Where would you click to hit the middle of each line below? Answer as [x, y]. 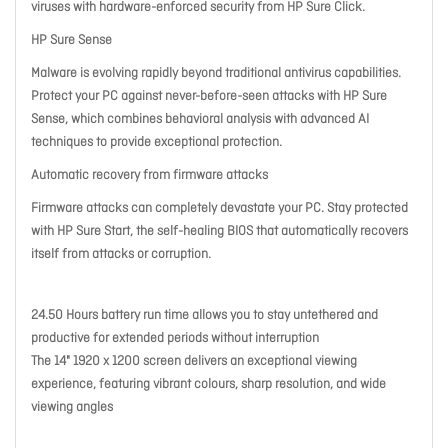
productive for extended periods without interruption [175, 338]
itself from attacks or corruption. [121, 254]
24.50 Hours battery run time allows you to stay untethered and [204, 315]
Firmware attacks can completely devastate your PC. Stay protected [219, 208]
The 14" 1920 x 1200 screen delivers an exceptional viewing [194, 361]
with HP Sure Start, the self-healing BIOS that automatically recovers [219, 231]
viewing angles [72, 407]
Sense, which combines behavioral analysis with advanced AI [200, 119]
